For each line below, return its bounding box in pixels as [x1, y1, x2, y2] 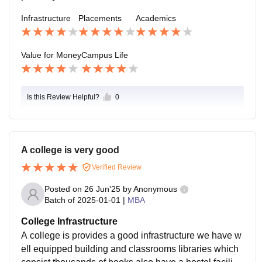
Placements [78, 13, 122, 23]
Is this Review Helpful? [27, 92, 99, 101]
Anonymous [133, 184, 177, 194]
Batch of [44, 195, 75, 205]
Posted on [44, 184, 84, 194]
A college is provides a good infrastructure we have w [21, 230, 242, 241]
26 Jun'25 [84, 184, 120, 194]
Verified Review [90, 163, 142, 171]
